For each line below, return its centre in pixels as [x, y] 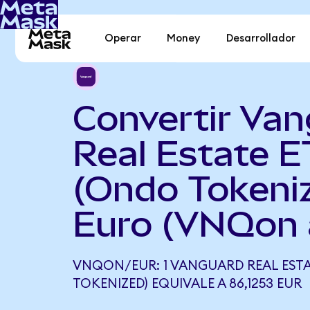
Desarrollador [261, 39]
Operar [123, 39]
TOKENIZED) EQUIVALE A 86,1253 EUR [187, 284]
